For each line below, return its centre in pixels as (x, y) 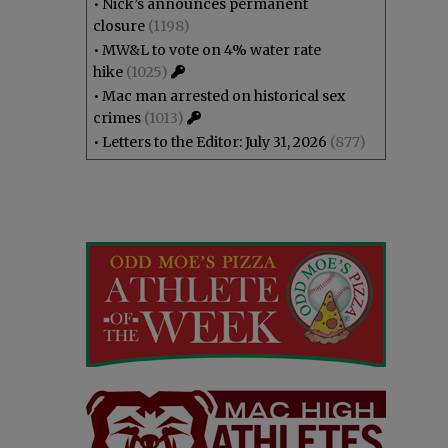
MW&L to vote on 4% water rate (211, 50)
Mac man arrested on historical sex (223, 96)
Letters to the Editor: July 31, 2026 (214, 142)
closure (119, 26)
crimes (117, 118)
